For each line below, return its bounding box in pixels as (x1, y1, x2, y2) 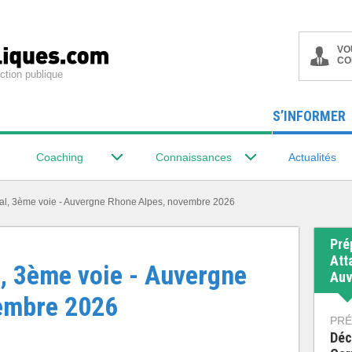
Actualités (288, 151, 336, 163)
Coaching (36, 151, 83, 163)
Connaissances (155, 151, 232, 163)
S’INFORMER (273, 108, 346, 124)
